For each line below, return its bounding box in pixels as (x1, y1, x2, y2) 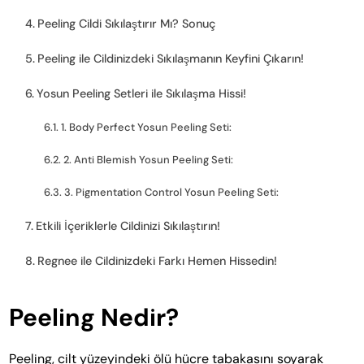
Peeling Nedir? (9, 301, 180, 334)
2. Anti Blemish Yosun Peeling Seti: (63, 153, 233, 167)
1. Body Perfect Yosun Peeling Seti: (60, 120, 232, 135)
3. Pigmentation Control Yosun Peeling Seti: (63, 185, 279, 200)
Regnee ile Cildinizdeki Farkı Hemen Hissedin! (37, 253, 278, 269)
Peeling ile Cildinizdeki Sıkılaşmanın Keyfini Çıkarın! (37, 51, 305, 67)
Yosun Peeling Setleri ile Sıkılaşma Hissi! (37, 86, 247, 102)
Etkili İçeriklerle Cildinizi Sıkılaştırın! (36, 219, 221, 234)
